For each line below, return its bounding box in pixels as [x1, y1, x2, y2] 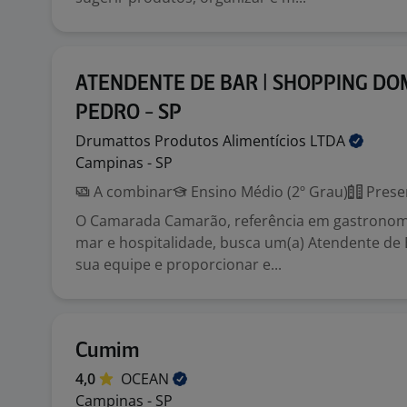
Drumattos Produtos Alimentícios [75, 131, 310, 151]
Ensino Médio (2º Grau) [187, 182, 348, 202]
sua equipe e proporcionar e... [75, 254, 282, 274]
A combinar [90, 182, 173, 202]
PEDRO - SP [75, 103, 182, 124]
